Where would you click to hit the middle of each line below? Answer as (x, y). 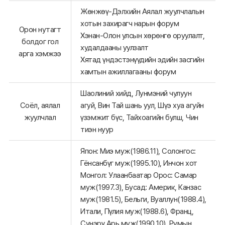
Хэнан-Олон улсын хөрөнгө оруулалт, (142, 36)
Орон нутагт (40, 30)
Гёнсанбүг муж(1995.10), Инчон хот (139, 163)
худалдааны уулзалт (114, 48)
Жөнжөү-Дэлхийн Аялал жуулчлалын (142, 12)
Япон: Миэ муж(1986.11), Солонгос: (138, 151)
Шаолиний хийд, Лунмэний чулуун (136, 93)
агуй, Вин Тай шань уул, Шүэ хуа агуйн (142, 105)
